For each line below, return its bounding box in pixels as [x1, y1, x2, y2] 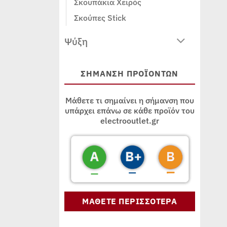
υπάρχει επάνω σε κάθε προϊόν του [64, 105, 195, 116]
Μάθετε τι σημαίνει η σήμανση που [65, 95, 194, 105]
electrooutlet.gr [100, 115, 159, 126]
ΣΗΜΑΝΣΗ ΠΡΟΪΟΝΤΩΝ [81, 68, 179, 79]
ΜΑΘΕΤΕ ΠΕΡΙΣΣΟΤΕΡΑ [82, 196, 177, 206]
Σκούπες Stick [74, 12, 126, 23]
